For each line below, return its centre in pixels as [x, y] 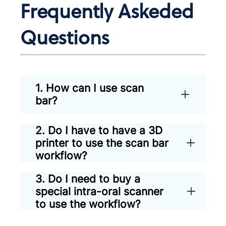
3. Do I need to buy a [88, 179]
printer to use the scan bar [102, 143]
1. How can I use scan [90, 88]
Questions [75, 37]
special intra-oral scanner [100, 191]
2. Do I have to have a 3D [99, 130]
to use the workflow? [88, 204]
